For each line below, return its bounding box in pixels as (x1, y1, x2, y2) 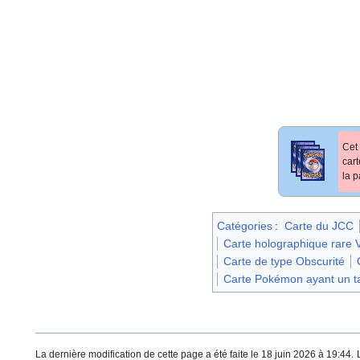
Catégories (217, 219, 272, 232)
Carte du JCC (284, 219, 354, 232)
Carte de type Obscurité (223, 254, 345, 268)
